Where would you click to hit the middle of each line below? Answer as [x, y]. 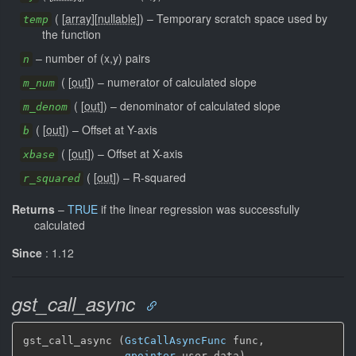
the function [72, 34]
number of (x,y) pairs [98, 58]
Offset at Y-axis [120, 129]
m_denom [45, 106]
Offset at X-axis [145, 153]
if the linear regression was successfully [199, 209]
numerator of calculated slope [182, 81]
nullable [117, 18]
